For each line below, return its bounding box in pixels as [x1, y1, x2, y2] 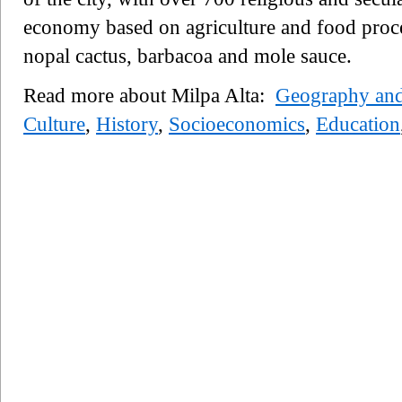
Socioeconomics [169, 112, 305, 135]
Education [316, 112, 400, 135]
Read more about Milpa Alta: [23, 83, 275, 107]
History [96, 112, 158, 135]
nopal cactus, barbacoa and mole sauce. [23, 44, 352, 67]
